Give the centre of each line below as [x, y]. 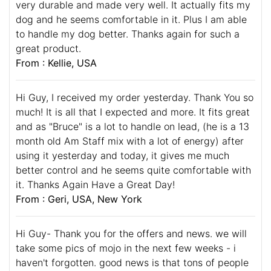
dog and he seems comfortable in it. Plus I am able [131, 19]
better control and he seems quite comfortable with [133, 170]
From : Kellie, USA [56, 63]
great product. [48, 48]
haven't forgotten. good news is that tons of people [132, 262]
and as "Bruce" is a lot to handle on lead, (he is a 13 [132, 126]
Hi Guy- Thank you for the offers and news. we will [131, 233]
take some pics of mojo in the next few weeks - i [126, 248]
